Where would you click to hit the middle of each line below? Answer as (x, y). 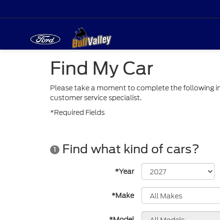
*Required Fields (77, 112)
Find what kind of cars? (129, 149)
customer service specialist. (96, 98)
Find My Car (102, 68)
